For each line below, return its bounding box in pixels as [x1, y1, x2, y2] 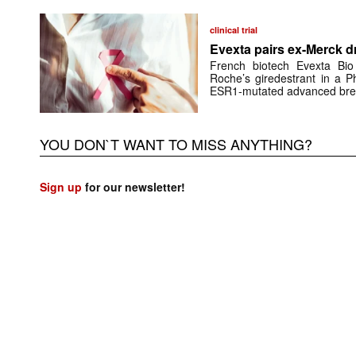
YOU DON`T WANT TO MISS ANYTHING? [40, 133, 312, 154]
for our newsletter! [82, 178, 185, 195]
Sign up [40, 178, 82, 195]
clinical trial [210, 23, 258, 36]
